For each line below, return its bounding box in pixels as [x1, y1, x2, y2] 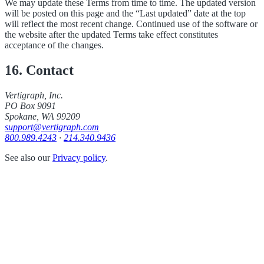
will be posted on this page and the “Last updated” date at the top [5, 8, 246, 19]
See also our [5, 153, 50, 163]
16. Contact [5, 62, 74, 78]
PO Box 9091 [5, 101, 56, 111]
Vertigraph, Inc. [5, 90, 63, 101]
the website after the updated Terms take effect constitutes [5, 29, 218, 40]
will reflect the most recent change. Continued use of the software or [5, 19, 258, 29]
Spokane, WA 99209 [5, 111, 80, 122]
